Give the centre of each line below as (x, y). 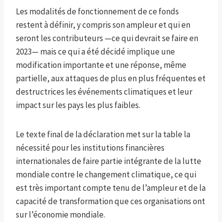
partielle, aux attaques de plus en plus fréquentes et (111, 79)
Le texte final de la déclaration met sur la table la (103, 135)
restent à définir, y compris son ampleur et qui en (103, 25)
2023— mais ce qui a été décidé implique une (95, 52)
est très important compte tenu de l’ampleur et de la (111, 188)
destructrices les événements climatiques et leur (104, 92)
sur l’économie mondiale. (60, 215)
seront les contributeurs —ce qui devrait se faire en (107, 38)
